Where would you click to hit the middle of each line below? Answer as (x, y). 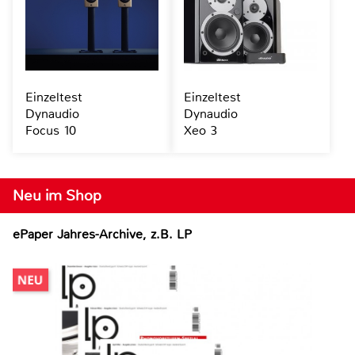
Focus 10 (51, 131)
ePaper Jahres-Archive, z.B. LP (102, 235)
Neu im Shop (57, 196)
